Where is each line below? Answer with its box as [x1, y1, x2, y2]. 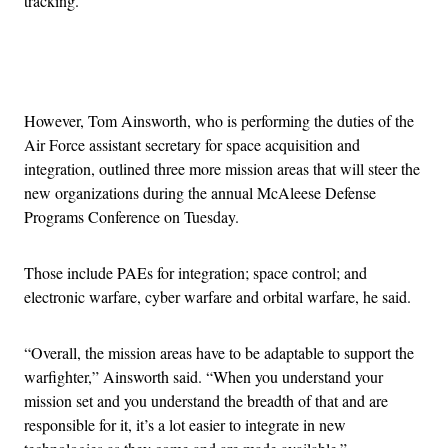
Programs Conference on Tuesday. [24, 205, 239, 227]
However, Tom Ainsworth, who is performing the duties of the [24, 109, 414, 131]
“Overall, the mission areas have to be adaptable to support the [24, 341, 414, 363]
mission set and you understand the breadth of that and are [24, 389, 388, 411]
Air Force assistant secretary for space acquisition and [24, 133, 360, 155]
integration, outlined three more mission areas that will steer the [24, 157, 420, 179]
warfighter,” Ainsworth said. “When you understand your [24, 365, 383, 387]
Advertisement [222, 60, 314, 81]
